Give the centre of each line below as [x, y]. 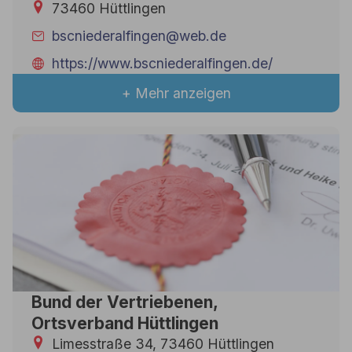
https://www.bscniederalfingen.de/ [163, 63]
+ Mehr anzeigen [176, 93]
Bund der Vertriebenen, [125, 302]
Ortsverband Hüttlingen [125, 323]
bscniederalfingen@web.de [139, 36]
